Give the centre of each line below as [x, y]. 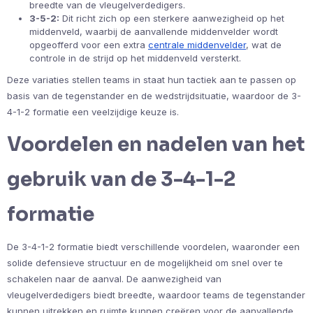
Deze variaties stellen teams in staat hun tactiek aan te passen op [152, 79]
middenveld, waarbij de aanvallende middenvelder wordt [154, 31]
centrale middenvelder [197, 44]
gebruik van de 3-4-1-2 [121, 179]
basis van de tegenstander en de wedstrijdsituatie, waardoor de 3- [154, 95]
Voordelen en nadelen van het [156, 144]
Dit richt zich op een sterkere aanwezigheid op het [172, 18]
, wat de [264, 44]
